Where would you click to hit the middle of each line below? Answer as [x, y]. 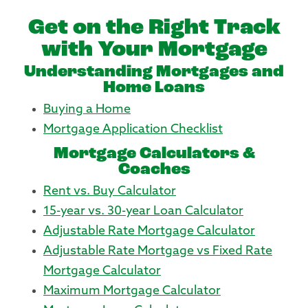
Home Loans [154, 88]
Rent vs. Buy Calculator [110, 191]
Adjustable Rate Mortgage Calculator [149, 231]
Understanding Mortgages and [154, 72]
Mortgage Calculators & [154, 154]
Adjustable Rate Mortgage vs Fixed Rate [158, 251]
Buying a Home [87, 110]
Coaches [154, 170]
